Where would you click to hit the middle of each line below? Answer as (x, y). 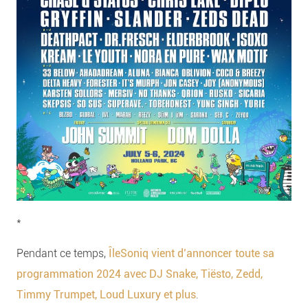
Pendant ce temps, (63, 254)
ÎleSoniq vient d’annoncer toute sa (191, 254)
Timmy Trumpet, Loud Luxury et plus (106, 295)
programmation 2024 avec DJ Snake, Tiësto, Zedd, (140, 274)
